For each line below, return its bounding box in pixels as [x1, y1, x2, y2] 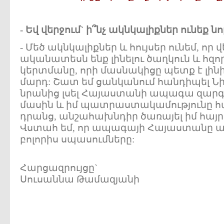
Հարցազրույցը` [20, 162, 97, 173]
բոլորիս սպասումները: [20, 134, 134, 144]
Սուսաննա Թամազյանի [20, 174, 139, 184]
